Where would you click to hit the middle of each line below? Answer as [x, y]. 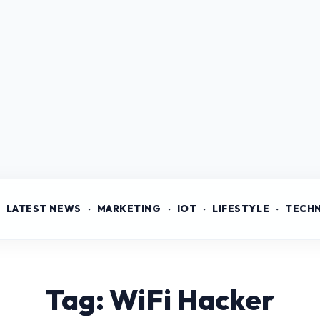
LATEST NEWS [44, 209]
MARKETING [129, 209]
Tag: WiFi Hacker [160, 299]
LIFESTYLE [241, 209]
